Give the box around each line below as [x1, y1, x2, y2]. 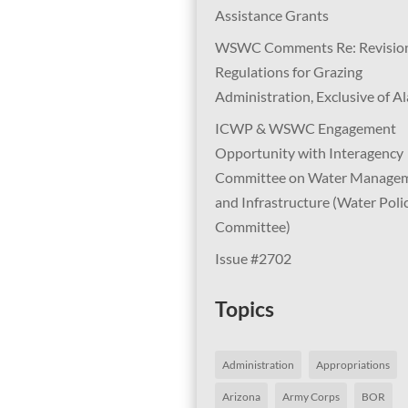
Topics [215, 296, 274, 322]
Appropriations [316, 357, 390, 372]
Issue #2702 [215, 249, 291, 267]
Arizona [222, 389, 260, 403]
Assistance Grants [215, 5, 329, 24]
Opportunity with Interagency [215, 143, 403, 161]
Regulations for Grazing [215, 62, 362, 80]
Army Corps [282, 389, 340, 403]
